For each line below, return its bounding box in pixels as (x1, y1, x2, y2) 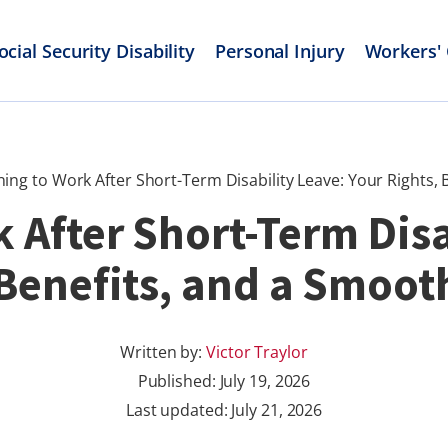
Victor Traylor (206, 341, 308, 363)
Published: (137, 370, 220, 392)
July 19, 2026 (219, 370, 311, 392)
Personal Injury (215, 38, 345, 63)
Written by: (120, 341, 207, 363)
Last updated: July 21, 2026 (125, 399, 323, 421)
